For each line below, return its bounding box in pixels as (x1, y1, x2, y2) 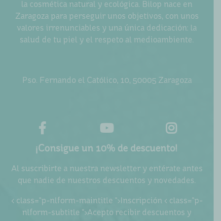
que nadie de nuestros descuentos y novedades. (18, 175, 196, 185)
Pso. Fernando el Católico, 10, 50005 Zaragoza (22, 74, 192, 85)
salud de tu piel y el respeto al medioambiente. (20, 34, 194, 44)
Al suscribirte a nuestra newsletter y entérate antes (11, 163, 203, 173)
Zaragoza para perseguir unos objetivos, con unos (15, 10, 199, 21)
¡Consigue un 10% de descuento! (37, 142, 177, 154)
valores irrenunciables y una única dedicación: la (17, 22, 197, 33)
